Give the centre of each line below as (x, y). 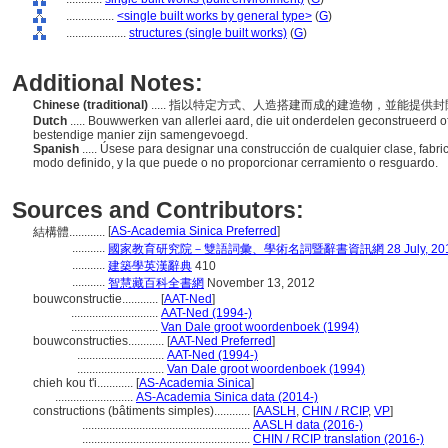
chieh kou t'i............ (84, 383)
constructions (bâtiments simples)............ (143, 411)
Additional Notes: (107, 83)
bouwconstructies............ (100, 341)
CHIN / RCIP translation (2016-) (338, 439)
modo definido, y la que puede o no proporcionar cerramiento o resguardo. (237, 163)
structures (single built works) (208, 33)
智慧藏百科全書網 (156, 283)
